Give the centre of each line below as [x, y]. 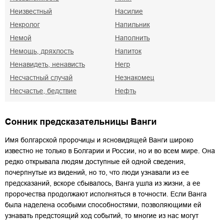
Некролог [25, 24]
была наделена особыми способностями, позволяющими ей [103, 205]
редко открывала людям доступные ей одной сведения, [95, 161]
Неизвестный [31, 11]
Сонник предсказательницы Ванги [81, 122]
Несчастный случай [41, 77]
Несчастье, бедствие [43, 91]
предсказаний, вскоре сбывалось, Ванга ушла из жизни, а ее [103, 183]
